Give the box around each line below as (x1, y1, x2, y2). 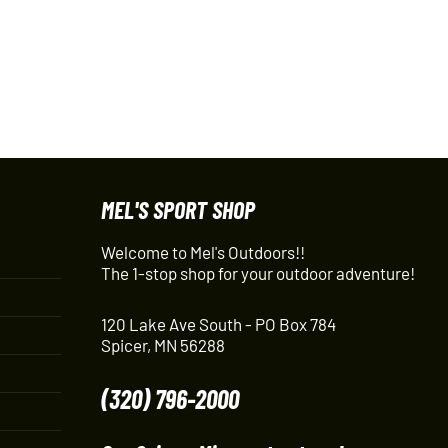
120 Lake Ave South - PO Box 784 (100, 314, 336, 334)
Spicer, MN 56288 (100, 335, 225, 355)
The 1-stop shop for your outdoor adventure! (100, 263, 415, 284)
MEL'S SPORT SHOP (100, 195, 255, 225)
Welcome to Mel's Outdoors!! (100, 242, 305, 263)
